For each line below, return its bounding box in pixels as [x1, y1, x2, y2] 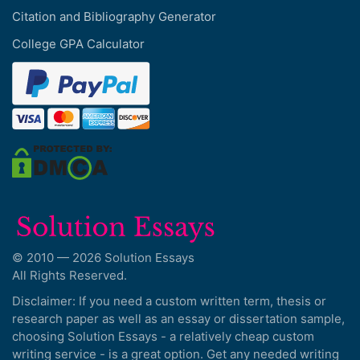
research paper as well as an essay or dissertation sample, [12, 311, 345, 326]
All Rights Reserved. [12, 268, 127, 283]
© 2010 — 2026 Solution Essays [12, 250, 194, 265]
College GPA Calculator [12, 36, 145, 52]
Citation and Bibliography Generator [12, 9, 216, 25]
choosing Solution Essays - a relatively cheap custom [12, 329, 314, 344]
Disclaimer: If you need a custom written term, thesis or [12, 293, 326, 309]
